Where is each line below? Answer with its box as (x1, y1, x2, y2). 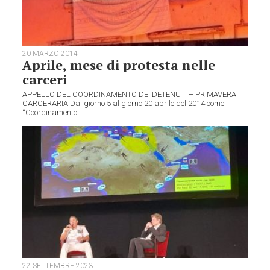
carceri (22, 70, 67, 88)
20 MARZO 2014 (22, 49, 78, 58)
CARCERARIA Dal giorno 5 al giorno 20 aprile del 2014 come (22, 98, 225, 108)
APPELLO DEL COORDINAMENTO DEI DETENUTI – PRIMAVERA (22, 89, 237, 99)
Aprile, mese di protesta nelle (22, 55, 216, 74)
